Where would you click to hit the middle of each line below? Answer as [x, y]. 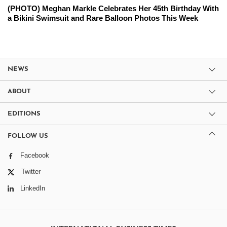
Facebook [35, 156]
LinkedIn [33, 188]
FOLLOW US [28, 136]
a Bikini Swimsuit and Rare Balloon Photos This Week [103, 18]
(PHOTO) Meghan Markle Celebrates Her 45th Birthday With [113, 9]
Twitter [31, 172]
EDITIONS [24, 114]
